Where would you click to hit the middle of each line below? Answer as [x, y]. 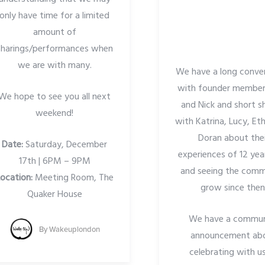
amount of [54, 33]
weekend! [55, 114]
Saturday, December [65, 145]
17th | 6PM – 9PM [54, 162]
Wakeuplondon [74, 229]
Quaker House [54, 195]
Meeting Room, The [73, 178]
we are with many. [54, 66]
